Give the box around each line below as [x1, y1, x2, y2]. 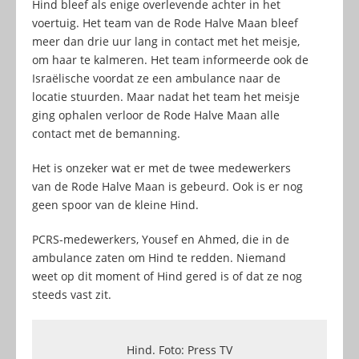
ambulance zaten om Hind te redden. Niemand [32, 250, 286, 266]
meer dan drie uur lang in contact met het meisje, [32, 34, 300, 50]
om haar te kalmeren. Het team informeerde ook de [32, 52, 309, 68]
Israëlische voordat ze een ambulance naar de [32, 71, 280, 87]
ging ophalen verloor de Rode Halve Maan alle [32, 107, 280, 123]
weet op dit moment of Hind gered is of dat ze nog [32, 268, 302, 284]
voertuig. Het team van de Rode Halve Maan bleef [32, 15, 298, 31]
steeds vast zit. [32, 287, 111, 303]
